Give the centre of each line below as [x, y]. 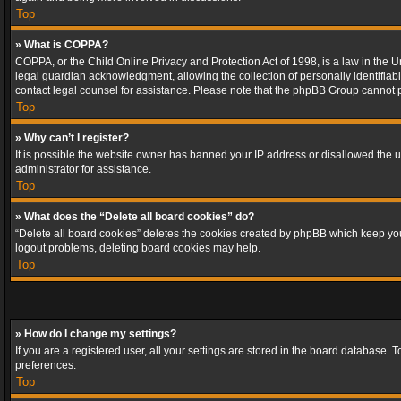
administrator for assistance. [83, 169]
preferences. [46, 365]
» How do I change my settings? [96, 334]
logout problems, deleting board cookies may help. [138, 248]
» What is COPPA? [62, 45]
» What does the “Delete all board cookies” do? [135, 217]
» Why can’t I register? [72, 138]
